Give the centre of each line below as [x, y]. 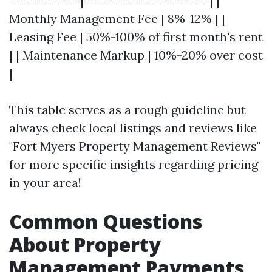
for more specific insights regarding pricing [134, 164]
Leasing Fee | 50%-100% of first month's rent [136, 37]
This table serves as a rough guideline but [127, 110]
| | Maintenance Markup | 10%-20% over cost [136, 55]
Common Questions [106, 221]
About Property [85, 244]
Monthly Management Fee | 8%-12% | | [117, 19]
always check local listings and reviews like [133, 128]
